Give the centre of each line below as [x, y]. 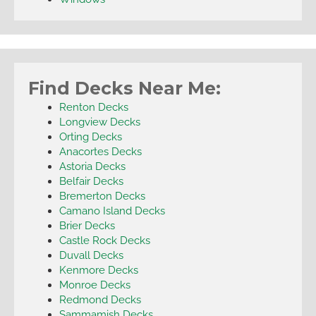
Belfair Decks [91, 181]
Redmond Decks [100, 299]
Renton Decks [93, 107]
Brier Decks [87, 225]
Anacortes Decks [100, 151]
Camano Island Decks [112, 210]
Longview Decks [99, 121]
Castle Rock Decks [104, 240]
